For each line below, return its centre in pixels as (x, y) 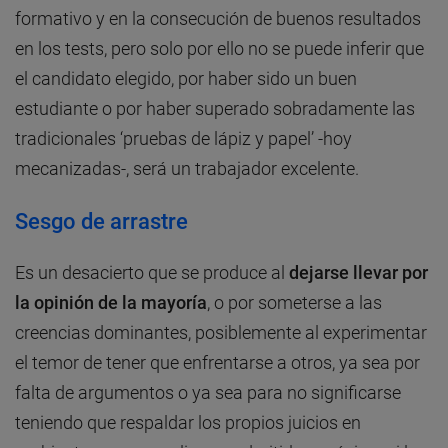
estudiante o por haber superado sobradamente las (215, 109)
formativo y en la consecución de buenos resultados (218, 19)
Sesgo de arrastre (101, 222)
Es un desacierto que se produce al (152, 273)
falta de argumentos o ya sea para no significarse (208, 393)
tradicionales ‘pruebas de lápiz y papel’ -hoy (183, 139)
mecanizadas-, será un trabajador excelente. (187, 169)
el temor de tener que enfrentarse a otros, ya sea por (217, 363)
